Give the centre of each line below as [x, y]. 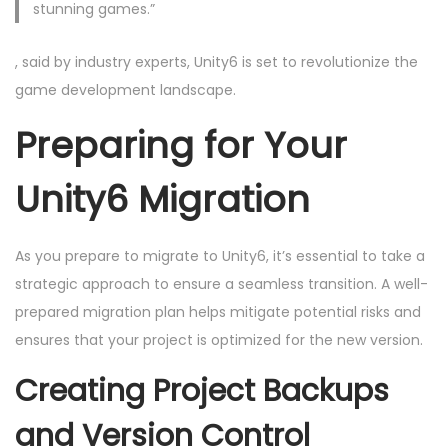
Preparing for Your [181, 145]
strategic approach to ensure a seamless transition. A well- [221, 283]
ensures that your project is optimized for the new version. [219, 339]
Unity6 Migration [162, 199]
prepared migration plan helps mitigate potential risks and [218, 311]
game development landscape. [125, 89]
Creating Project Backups [202, 390]
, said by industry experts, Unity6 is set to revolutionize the [216, 61]
